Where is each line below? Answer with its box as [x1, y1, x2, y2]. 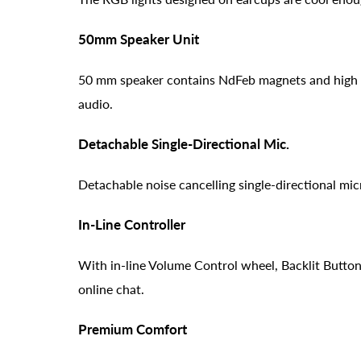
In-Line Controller [78, 215, 185, 233]
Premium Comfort [78, 320, 187, 338]
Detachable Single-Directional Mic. [78, 135, 289, 152]
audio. [78, 95, 113, 111]
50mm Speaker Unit [78, 30, 199, 48]
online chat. [78, 280, 144, 297]
